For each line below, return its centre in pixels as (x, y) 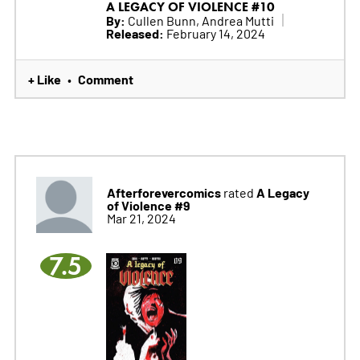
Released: (135, 33)
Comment (105, 78)
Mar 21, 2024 (141, 217)
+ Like (44, 78)
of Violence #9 (148, 205)
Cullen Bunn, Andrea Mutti (199, 20)
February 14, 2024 (214, 33)
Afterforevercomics (164, 192)
